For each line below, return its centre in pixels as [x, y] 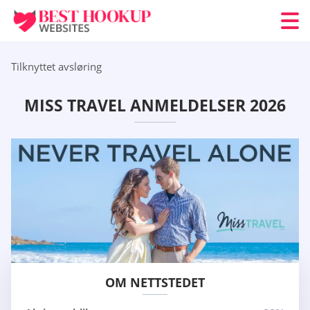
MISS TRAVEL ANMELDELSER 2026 [155, 106]
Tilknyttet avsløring [56, 66]
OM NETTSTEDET [155, 283]
